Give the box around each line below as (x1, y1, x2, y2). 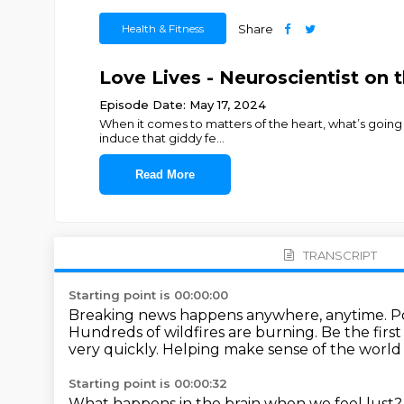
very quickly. (69, 341, 162, 358)
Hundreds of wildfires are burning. (69, 324, 321, 341)
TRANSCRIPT (302, 247, 377, 262)
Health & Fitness (121, 22, 204, 35)
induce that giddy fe (98, 131, 216, 145)
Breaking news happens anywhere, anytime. (69, 307, 390, 324)
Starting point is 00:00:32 (69, 376, 227, 390)
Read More (134, 168, 195, 181)
